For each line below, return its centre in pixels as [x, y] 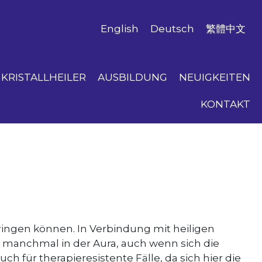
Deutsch [172, 29]
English [119, 29]
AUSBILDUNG [132, 77]
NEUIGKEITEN [214, 77]
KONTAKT [225, 104]
